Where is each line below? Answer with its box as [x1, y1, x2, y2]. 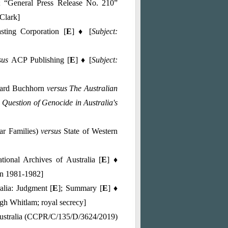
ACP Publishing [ [11, 55, 70, 64]
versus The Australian [46, 84, 118, 93]
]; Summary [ [58, 184, 103, 192]
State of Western [64, 127, 118, 135]
